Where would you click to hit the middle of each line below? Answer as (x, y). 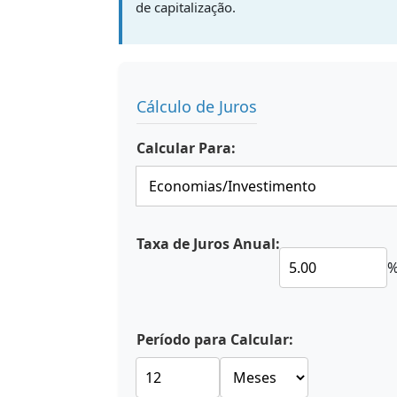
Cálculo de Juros (197, 106)
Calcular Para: (186, 148)
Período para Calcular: (215, 339)
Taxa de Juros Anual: (208, 244)
